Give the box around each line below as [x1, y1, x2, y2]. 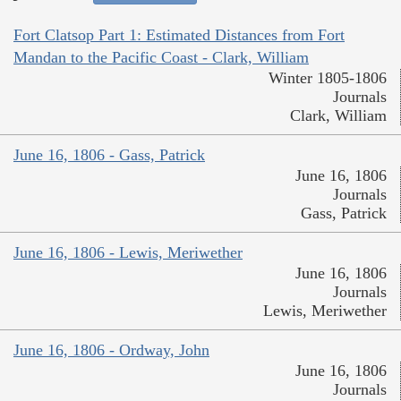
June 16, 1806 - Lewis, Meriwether [13, 243, 243, 262]
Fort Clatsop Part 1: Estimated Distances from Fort [13, 26, 345, 45]
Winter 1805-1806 [269, 69, 387, 88]
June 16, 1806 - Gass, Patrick [13, 146, 205, 165]
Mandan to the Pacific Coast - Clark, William [13, 48, 309, 67]
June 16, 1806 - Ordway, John [13, 341, 209, 360]
